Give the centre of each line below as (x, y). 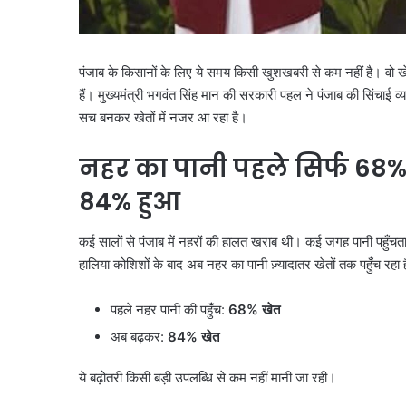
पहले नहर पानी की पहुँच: (169, 310)
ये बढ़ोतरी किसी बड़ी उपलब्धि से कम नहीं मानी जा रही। (208, 378)
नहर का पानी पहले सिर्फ (217, 168)
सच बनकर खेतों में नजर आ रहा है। (163, 117)
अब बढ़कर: (139, 337)
